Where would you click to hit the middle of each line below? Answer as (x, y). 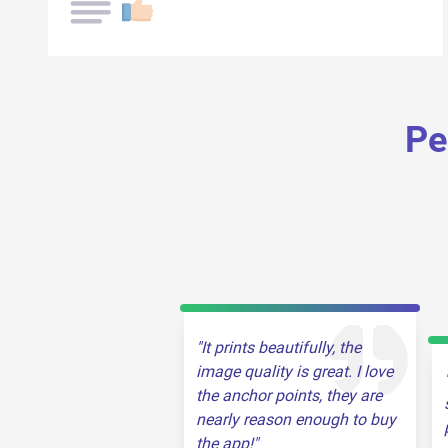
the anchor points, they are (289, 395)
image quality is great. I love (294, 371)
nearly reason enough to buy (296, 419)
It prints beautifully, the (281, 347)
